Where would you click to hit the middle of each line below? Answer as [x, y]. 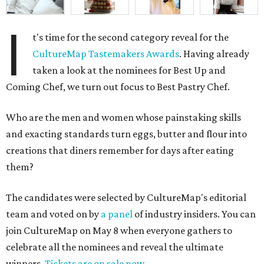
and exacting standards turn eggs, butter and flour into [126, 134]
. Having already [214, 54]
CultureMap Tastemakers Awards [106, 54]
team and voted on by [53, 214]
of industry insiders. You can [194, 214]
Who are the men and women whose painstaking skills [123, 118]
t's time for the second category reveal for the [131, 37]
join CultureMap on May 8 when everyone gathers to [119, 231]
